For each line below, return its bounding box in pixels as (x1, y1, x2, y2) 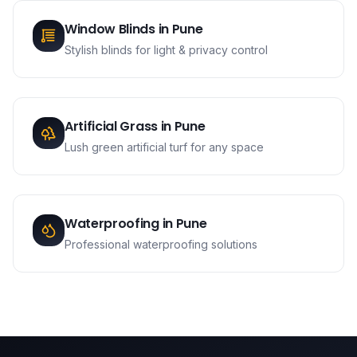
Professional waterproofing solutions (65, 237, 257, 251)
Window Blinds (65, 20, 155, 38)
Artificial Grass (65, 117, 158, 135)
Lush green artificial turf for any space (65, 140, 264, 154)
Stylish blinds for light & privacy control (65, 43, 268, 57)
